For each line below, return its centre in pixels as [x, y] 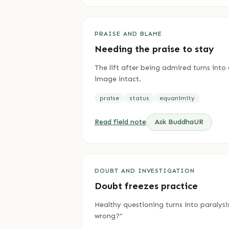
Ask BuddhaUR [179, 122]
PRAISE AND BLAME [129, 34]
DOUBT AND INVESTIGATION [145, 171]
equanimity [177, 98]
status [139, 98]
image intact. [118, 79]
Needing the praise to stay [154, 49]
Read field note [120, 122]
